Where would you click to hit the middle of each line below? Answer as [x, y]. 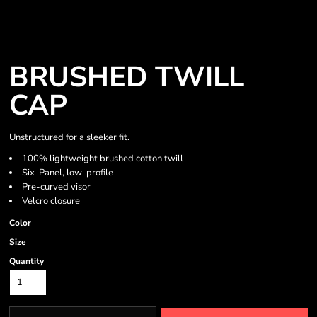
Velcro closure [51, 201]
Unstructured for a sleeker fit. [69, 137]
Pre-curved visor [56, 187]
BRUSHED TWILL [127, 77]
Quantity [27, 261]
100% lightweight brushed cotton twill [103, 158]
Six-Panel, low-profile [68, 173]
